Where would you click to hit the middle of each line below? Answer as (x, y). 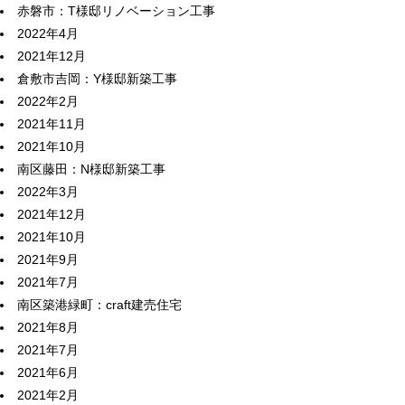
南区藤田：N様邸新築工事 (91, 169)
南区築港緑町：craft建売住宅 (99, 305)
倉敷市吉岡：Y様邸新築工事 (97, 79)
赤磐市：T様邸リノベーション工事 (116, 11)
